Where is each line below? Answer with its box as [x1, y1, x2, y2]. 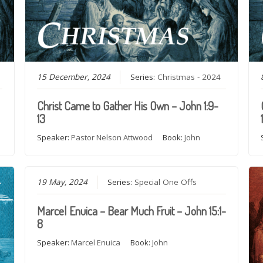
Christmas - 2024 [157, 71, 221, 82]
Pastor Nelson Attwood [70, 131, 153, 143]
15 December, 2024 [36, 71, 110, 82]
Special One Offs [134, 177, 197, 188]
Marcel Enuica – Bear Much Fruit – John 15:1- [36, 203, 226, 219]
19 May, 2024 [36, 177, 87, 188]
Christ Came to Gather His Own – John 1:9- [36, 97, 218, 113]
